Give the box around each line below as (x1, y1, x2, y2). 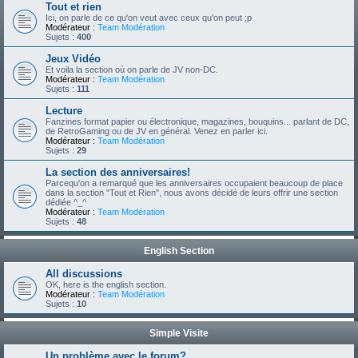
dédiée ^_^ (46, 197, 86, 207)
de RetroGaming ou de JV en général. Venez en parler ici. (46, 126, 268, 136)
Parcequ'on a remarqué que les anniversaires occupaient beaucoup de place (46, 178, 343, 188)
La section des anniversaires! (46, 166, 190, 178)
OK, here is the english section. (46, 280, 166, 289)
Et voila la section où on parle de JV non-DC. (46, 65, 218, 74)
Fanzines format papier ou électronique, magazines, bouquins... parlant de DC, (46, 117, 349, 126)
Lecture (46, 105, 82, 117)
